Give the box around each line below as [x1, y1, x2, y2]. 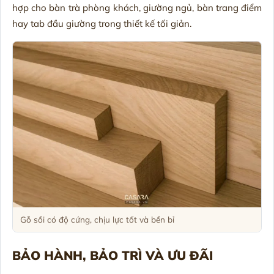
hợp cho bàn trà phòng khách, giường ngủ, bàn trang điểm [12, 2, 262, 14]
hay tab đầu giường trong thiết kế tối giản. [12, 18, 191, 30]
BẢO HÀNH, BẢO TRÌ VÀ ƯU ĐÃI [12, 247, 213, 263]
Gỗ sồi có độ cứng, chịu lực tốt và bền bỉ [20, 213, 174, 224]
